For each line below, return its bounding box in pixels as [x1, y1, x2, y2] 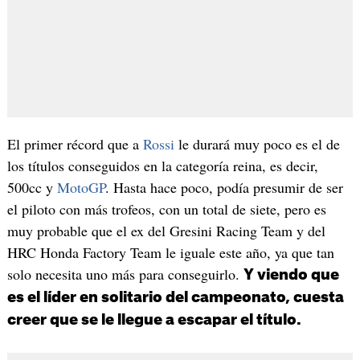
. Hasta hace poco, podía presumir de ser [104, 177, 343, 197]
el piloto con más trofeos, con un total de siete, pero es [6, 198, 326, 219]
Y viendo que [243, 267, 339, 282]
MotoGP [56, 177, 105, 197]
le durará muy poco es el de [178, 133, 340, 153]
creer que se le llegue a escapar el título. [6, 312, 301, 327]
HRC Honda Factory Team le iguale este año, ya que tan [6, 242, 334, 262]
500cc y [6, 177, 57, 197]
